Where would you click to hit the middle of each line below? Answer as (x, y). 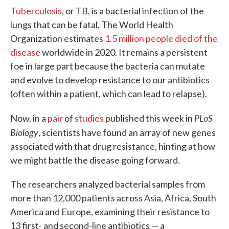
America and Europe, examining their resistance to (110, 212)
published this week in (149, 118)
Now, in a (29, 118)
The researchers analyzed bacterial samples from (108, 184)
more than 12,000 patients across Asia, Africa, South (113, 198)
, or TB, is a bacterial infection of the (133, 11)
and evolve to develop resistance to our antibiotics (110, 80)
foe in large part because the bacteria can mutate (108, 66)
